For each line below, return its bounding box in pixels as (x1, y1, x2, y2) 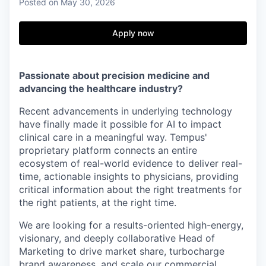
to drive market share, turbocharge (64, 245, 224, 258)
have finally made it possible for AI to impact (19, 118, 221, 131)
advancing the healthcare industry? (19, 83, 183, 95)
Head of (179, 232, 215, 245)
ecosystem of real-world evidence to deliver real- (19, 157, 242, 170)
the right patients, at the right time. (19, 197, 176, 209)
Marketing (19, 245, 64, 258)
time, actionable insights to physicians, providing (19, 170, 239, 183)
